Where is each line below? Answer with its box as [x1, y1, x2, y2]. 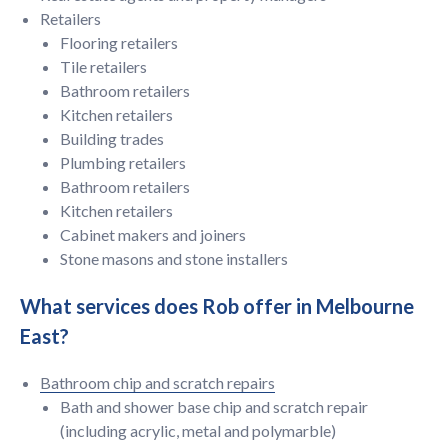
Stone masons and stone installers [60, 249, 288, 268]
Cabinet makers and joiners [60, 225, 246, 244]
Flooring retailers [60, 33, 178, 52]
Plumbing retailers [60, 153, 186, 172]
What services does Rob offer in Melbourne [20, 294, 414, 318]
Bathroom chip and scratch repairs [40, 373, 275, 392]
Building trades [60, 129, 164, 148]
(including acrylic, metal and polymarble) [60, 421, 336, 440]
